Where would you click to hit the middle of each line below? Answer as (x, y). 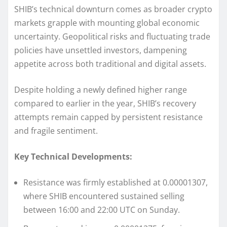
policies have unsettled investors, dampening (101, 50)
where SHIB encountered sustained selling (104, 196)
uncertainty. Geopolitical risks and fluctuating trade (112, 37)
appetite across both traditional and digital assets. (110, 64)
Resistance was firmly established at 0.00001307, (116, 183)
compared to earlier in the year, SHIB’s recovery (105, 104)
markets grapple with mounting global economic (107, 23)
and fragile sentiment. (56, 131)
